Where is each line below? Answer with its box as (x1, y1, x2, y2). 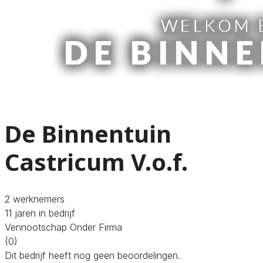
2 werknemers (5, 193, 65, 205)
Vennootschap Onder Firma (5, 221, 122, 233)
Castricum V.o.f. (5, 145, 188, 178)
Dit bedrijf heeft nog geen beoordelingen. (5, 249, 180, 261)
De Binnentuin (5, 117, 171, 150)
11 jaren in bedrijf (5, 207, 75, 219)
